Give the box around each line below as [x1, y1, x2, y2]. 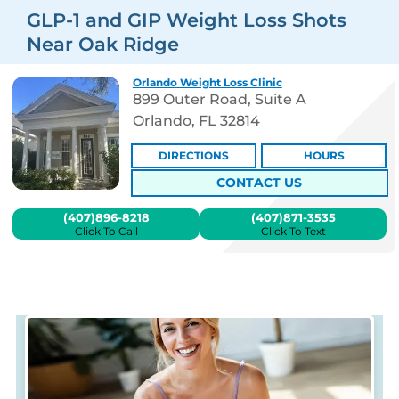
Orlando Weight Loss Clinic [132, 75, 282, 89]
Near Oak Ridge [27, 32, 179, 55]
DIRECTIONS [158, 148, 229, 162]
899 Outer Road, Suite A [132, 90, 306, 108]
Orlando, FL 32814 [132, 111, 260, 129]
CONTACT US [216, 174, 303, 191]
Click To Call [74, 224, 138, 238]
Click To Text [260, 224, 326, 238]
